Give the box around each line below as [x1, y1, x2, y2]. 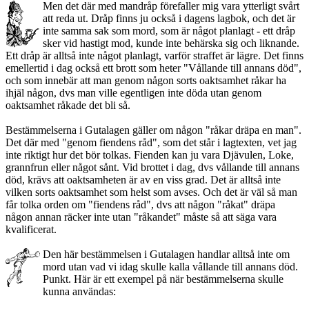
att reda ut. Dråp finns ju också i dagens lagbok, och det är [43, 12, 295, 25]
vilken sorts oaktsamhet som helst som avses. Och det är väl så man [6, 186, 297, 199]
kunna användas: [43, 286, 116, 298]
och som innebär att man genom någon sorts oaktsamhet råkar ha [6, 74, 286, 87]
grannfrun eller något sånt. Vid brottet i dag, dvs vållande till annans [6, 161, 299, 174]
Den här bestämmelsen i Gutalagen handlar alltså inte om [43, 248, 290, 261]
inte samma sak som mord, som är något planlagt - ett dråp [43, 25, 295, 37]
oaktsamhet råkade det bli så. [6, 99, 130, 112]
